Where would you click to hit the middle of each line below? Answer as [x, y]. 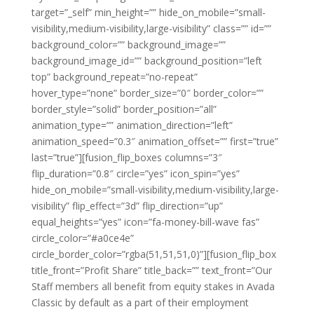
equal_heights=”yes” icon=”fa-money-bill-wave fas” [145, 222]
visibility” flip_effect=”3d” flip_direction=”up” [127, 206]
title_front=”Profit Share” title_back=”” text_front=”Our [151, 271]
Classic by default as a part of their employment [140, 303]
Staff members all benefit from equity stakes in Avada [153, 287]
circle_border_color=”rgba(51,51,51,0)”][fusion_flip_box [153, 254]
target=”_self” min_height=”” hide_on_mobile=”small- [148, 13]
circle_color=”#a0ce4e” [82, 238]
